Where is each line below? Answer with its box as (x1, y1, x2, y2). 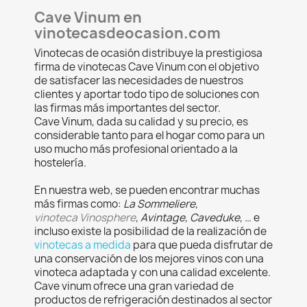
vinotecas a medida (34, 238, 131, 252)
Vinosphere (79, 210, 136, 225)
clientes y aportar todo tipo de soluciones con (34, 87, 259, 101)
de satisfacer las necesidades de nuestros (34, 73, 243, 88)
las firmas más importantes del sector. (34, 101, 221, 115)
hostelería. (34, 156, 86, 170)
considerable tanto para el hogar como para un (34, 128, 265, 143)
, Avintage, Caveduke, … (136, 210, 251, 225)
